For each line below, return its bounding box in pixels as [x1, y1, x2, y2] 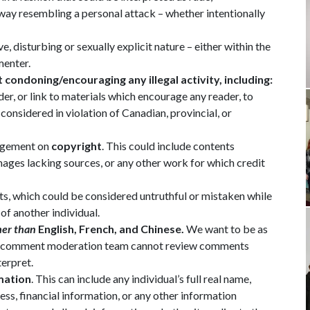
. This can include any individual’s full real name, [31, 271, 251, 285]
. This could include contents [102, 138, 235, 152]
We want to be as [184, 221, 268, 235]
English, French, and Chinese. [36, 221, 184, 235]
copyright [51, 138, 102, 152]
